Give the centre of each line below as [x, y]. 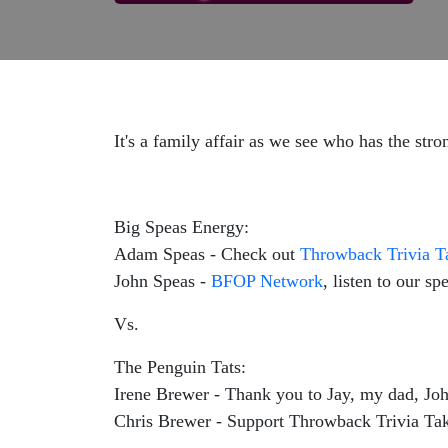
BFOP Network [267, 281]
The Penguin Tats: [180, 367]
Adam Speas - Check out [207, 254]
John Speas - [162, 281]
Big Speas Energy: [181, 227]
